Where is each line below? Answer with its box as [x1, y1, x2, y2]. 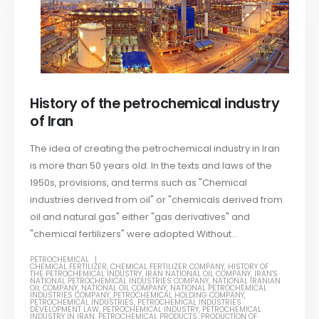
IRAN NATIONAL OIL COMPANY [145, 268, 251, 279]
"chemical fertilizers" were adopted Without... [30, 227, 239, 241]
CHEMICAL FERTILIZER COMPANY [110, 261, 225, 272]
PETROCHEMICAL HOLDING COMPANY [113, 289, 245, 300]
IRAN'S [254, 268, 278, 279]
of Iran [30, 111, 73, 131]
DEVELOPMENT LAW [30, 303, 100, 315]
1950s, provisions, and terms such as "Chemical [30, 176, 248, 190]
